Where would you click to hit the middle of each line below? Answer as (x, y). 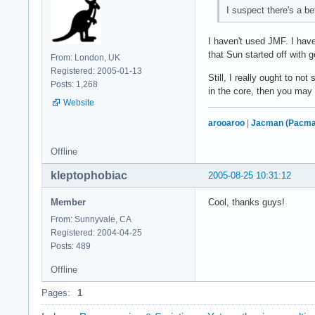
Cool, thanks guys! (246, 202)
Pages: (56, 293)
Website (79, 102)
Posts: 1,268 (74, 84)
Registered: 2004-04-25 (96, 233)
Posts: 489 (71, 246)
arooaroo (226, 123)
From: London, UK (85, 57)
